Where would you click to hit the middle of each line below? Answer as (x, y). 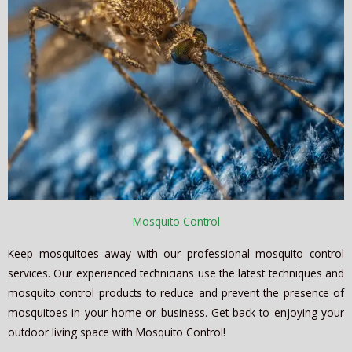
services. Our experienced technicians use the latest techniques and (176, 273)
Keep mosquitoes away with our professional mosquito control (176, 253)
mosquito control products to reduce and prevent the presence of (176, 292)
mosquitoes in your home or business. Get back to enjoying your (176, 312)
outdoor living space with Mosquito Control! (117, 332)
